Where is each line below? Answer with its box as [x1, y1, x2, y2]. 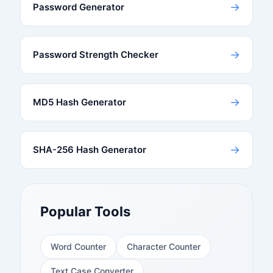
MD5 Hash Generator [32, 96, 126, 108]
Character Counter [126, 241, 200, 252]
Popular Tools [40, 203, 130, 219]
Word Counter [50, 241, 106, 252]
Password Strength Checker [32, 48, 158, 60]
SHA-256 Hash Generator [32, 143, 146, 155]
